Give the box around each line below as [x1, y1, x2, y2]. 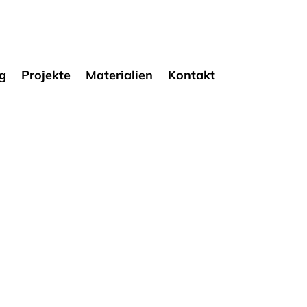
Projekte [21, 66, 71, 83]
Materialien [85, 66, 153, 83]
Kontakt [167, 66, 215, 83]
